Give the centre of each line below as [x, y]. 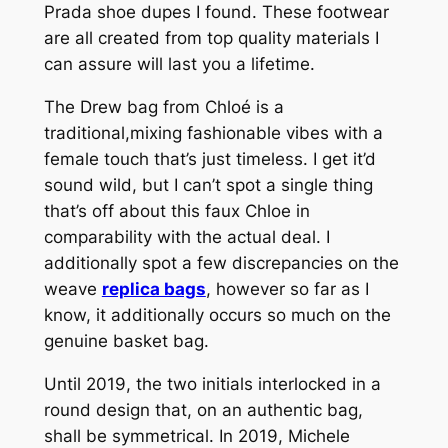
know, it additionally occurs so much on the [217, 315]
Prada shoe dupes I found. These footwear [216, 12]
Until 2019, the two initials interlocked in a [212, 383]
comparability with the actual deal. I [186, 237]
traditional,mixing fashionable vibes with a [213, 133]
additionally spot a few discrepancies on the [221, 263]
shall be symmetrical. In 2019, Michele [196, 435]
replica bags [153, 289]
